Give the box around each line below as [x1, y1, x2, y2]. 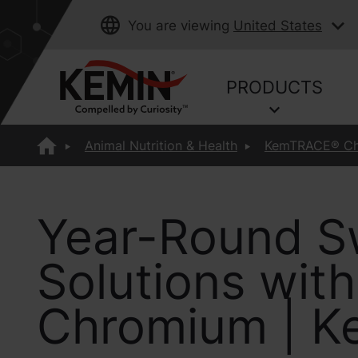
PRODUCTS [226, 77, 324, 97]
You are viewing [127, 18, 229, 34]
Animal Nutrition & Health [84, 137, 237, 153]
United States [233, 18, 322, 34]
